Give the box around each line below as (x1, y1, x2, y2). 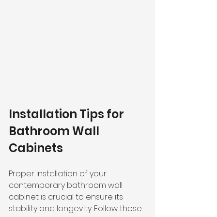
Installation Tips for (9, 106, 126, 122)
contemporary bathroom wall (9, 179, 124, 191)
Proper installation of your (9, 168, 108, 179)
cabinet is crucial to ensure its (9, 191, 125, 202)
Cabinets (9, 139, 63, 156)
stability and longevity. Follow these (9, 202, 144, 214)
